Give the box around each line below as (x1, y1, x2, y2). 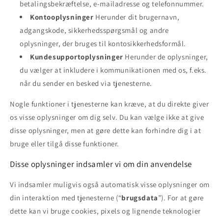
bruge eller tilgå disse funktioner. (10, 138, 120, 148)
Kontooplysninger (30, 12, 94, 22)
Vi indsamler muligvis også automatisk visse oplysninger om (10, 179, 210, 189)
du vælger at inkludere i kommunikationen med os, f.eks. (20, 65, 207, 75)
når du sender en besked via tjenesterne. (20, 78, 153, 88)
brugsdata (121, 192, 158, 202)
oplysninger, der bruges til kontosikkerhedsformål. (20, 38, 187, 48)
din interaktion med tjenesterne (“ (10, 192, 122, 202)
